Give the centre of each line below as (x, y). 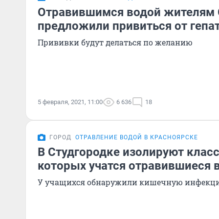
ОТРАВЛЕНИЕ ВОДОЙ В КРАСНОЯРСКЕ (137, 137)
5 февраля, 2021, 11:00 (70, 102)
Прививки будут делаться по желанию (115, 42)
